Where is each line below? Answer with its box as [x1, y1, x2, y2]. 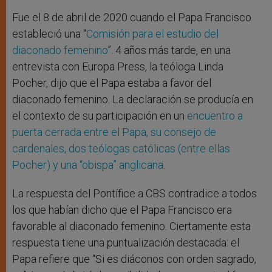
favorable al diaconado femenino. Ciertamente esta [12, 220, 251, 233]
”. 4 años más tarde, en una [107, 44, 231, 57]
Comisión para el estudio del [86, 27, 219, 41]
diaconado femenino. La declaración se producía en [12, 93, 253, 106]
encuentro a [187, 109, 243, 123]
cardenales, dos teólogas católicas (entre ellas [12, 142, 230, 155]
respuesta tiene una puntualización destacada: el [12, 236, 239, 250]
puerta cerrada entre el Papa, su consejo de [12, 126, 216, 139]
